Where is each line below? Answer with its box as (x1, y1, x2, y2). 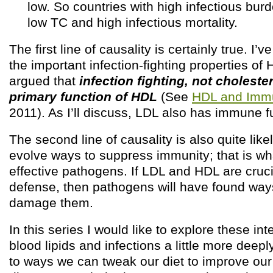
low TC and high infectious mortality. (27, 15, 238, 29)
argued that (9, 73, 79, 88)
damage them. (9, 195, 93, 210)
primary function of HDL (9, 89, 161, 104)
